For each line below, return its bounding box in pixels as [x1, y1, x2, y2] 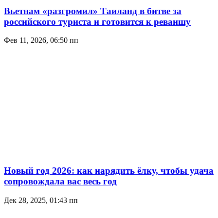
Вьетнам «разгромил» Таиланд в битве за [4, 5, 182, 16]
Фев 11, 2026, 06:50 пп [4, 36, 78, 45]
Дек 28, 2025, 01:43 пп [4, 196, 78, 204]
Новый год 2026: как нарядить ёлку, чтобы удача [4, 165, 214, 176]
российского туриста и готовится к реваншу [4, 16, 191, 27]
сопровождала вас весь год [4, 176, 117, 186]
